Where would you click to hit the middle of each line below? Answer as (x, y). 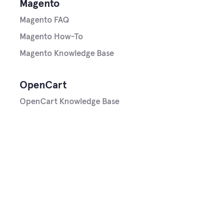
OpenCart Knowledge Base (69, 102)
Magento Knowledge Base (67, 54)
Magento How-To (51, 37)
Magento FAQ (44, 21)
